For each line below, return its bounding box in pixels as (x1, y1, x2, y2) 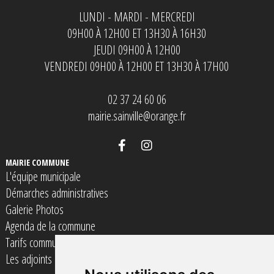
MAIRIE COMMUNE (5, 157, 69, 169)
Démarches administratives (5, 185, 108, 202)
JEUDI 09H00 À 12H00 (93, 42, 180, 59)
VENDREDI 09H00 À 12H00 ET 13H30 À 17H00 (45, 58, 229, 75)
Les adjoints (5, 251, 52, 268)
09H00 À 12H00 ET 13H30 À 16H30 (67, 25, 207, 42)
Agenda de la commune (5, 218, 95, 235)
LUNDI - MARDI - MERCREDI (78, 9, 195, 26)
